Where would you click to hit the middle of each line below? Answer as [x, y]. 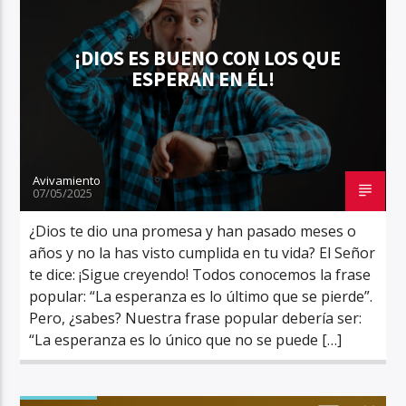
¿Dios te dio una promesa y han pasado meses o [193, 231]
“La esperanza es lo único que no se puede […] [186, 339]
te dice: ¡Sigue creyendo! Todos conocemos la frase [200, 274]
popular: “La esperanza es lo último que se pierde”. [201, 296]
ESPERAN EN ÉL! [203, 80]
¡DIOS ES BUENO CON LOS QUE [208, 59]
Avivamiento [67, 180]
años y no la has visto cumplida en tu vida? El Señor [203, 252]
